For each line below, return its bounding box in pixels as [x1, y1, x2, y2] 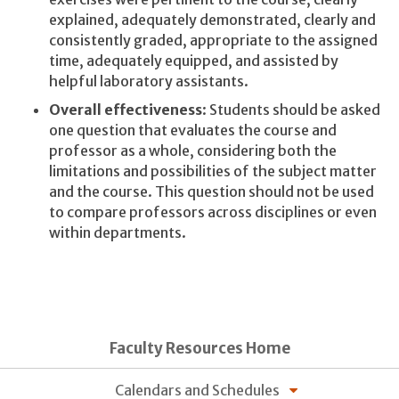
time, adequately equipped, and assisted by [49, 52, 338, 70]
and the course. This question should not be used [49, 182, 374, 200]
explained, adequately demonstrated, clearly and [49, 11, 376, 29]
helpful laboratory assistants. [49, 72, 248, 91]
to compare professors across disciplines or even [49, 202, 377, 221]
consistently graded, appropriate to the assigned [49, 31, 378, 50]
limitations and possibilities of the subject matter [49, 161, 377, 180]
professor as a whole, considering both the [49, 141, 337, 159]
